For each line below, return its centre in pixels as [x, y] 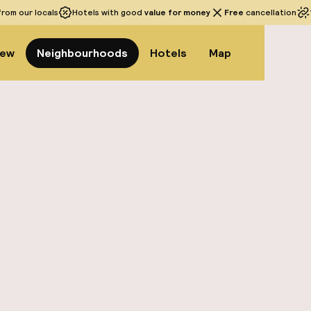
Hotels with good [108, 12]
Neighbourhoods [82, 53]
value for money [177, 12]
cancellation [270, 12]
